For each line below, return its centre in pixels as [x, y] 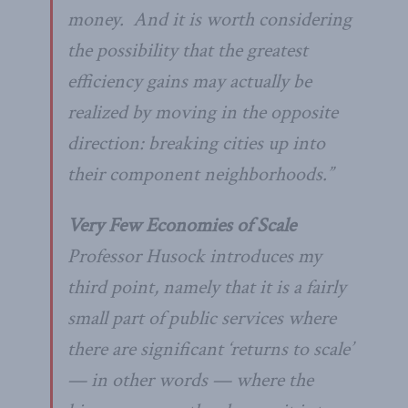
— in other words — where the [190, 380]
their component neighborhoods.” [200, 174]
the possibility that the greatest [188, 50]
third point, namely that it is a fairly [207, 287]
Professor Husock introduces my [194, 256]
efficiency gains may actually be [189, 81]
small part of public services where [202, 318]
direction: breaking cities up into [196, 143]
